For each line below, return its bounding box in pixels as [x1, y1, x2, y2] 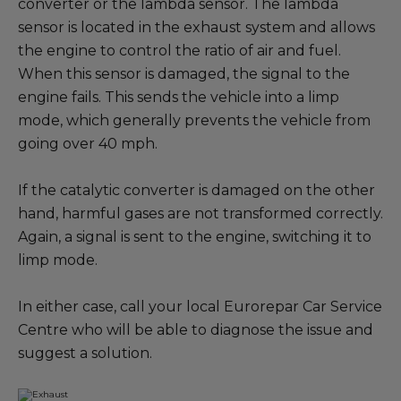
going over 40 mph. [18, 135, 158, 152]
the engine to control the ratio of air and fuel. [18, 42, 341, 59]
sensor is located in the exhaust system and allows [18, 19, 375, 36]
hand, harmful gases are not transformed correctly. [18, 205, 383, 222]
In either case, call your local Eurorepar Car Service [18, 298, 382, 315]
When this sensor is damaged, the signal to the [18, 65, 350, 82]
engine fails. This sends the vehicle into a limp [18, 89, 339, 106]
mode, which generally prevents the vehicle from [18, 112, 371, 129]
